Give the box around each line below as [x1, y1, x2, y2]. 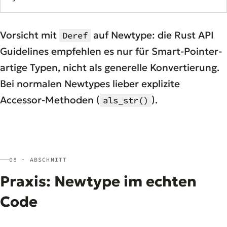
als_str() [103, 95, 148, 106]
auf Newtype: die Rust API [91, 29, 214, 42]
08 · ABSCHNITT [9, 156, 67, 164]
